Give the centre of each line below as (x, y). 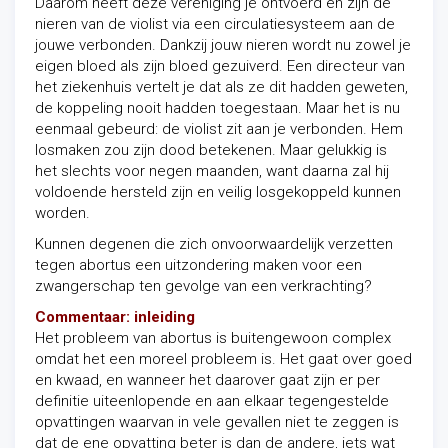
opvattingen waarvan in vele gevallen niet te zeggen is (217, 422)
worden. (62, 213)
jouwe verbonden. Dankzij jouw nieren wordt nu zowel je (223, 45)
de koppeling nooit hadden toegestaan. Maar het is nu (217, 108)
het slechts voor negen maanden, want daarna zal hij (212, 171)
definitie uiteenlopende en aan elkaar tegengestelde (212, 401)
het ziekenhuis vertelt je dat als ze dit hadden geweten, (221, 87)
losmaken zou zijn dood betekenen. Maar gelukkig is (211, 150)
